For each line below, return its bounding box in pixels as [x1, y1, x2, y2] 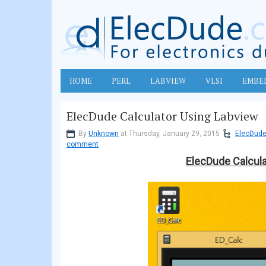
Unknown [88, 129, 119, 138]
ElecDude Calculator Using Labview [66, 108, 258, 124]
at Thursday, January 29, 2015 [119, 129, 220, 138]
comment [66, 140, 99, 148]
